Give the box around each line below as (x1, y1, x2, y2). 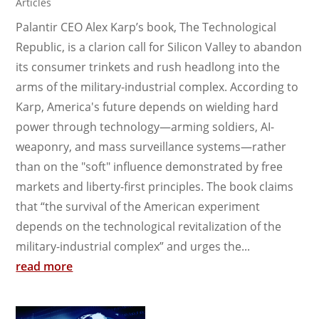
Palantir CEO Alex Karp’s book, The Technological (16, 19, 277, 35)
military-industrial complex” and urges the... (16, 238, 251, 254)
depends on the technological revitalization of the (16, 218, 282, 234)
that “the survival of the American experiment (16, 198, 261, 214)
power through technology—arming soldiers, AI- (16, 118, 275, 135)
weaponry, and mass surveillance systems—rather (16, 138, 287, 155)
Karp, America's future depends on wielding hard (16, 98, 279, 115)
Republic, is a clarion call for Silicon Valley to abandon (16, 38, 303, 55)
